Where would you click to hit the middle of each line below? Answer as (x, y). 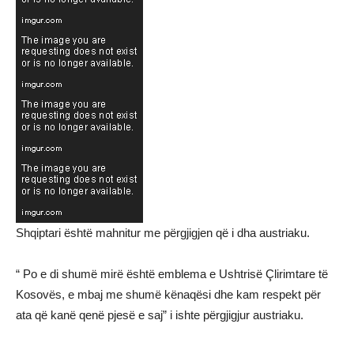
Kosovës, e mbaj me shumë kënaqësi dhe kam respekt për (168, 295)
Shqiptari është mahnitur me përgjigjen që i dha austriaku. (163, 233)
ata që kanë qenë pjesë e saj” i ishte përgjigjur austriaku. (160, 315)
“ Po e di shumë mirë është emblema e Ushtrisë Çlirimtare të (172, 274)
